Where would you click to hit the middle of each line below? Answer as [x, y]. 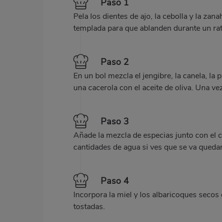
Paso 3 [115, 121]
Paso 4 [115, 181]
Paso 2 [115, 62]
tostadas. [89, 207]
